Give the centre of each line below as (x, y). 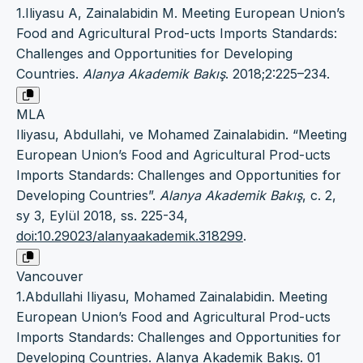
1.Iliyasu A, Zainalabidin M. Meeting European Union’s (181, 13)
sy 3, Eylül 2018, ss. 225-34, (102, 215)
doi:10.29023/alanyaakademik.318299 (130, 235)
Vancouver (50, 276)
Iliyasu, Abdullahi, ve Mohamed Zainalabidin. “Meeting (181, 134)
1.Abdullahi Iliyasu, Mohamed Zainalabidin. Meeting (172, 296)
